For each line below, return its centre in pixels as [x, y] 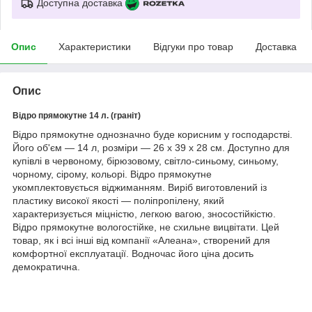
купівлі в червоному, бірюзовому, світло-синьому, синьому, [146, 161]
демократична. [46, 266]
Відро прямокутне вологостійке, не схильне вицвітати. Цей [146, 227]
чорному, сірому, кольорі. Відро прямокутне [112, 174]
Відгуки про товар [193, 46]
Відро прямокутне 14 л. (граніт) [77, 115]
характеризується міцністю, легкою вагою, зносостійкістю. [144, 213]
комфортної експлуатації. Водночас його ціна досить [133, 253]
